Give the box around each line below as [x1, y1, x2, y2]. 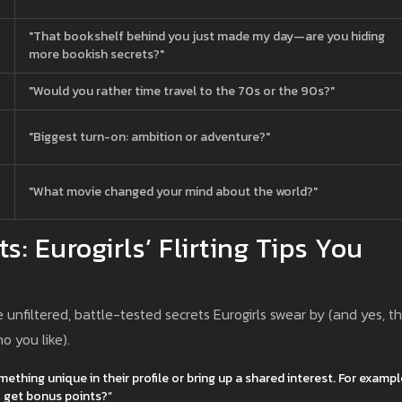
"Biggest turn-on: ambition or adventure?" [29, 127, 270, 146]
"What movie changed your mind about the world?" [29, 181, 318, 201]
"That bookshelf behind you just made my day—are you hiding [29, 26, 385, 46]
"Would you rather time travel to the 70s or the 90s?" [29, 81, 335, 100]
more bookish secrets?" [29, 44, 164, 64]
